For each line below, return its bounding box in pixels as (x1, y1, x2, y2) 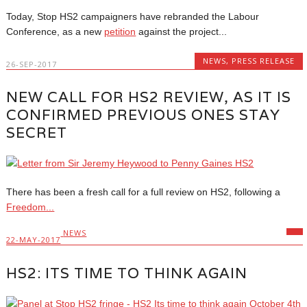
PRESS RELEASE (232, 55, 295, 66)
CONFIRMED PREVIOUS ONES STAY (6, 106, 281, 125)
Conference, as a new (6, 25, 105, 37)
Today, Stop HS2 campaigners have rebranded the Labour (6, 10, 260, 22)
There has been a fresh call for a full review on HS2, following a (6, 186, 281, 198)
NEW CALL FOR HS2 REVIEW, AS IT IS (6, 88, 292, 107)
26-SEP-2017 (6, 58, 58, 69)
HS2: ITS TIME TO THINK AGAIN (6, 263, 248, 282)
